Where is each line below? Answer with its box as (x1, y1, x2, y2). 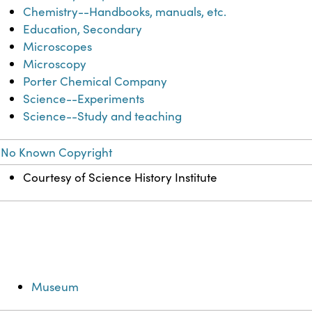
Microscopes (23, 38, 93, 55)
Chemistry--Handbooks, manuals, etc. (23, 3, 227, 20)
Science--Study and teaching (23, 108, 182, 125)
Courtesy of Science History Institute (23, 169, 218, 186)
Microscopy (23, 56, 87, 72)
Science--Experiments (23, 91, 145, 107)
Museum (31, 279, 79, 295)
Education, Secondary (23, 21, 143, 38)
